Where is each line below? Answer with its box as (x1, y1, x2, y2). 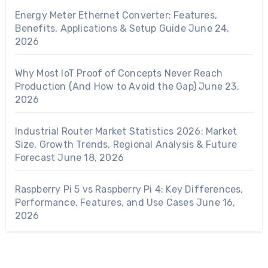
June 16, (196, 197, 236, 209)
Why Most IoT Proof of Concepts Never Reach (14, 68, 223, 80)
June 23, (199, 81, 239, 93)
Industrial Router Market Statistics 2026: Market (14, 126, 237, 138)
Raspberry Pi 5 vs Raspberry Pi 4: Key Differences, (14, 184, 243, 196)
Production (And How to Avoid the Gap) (14, 81, 196, 93)
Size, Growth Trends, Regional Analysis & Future (14, 139, 237, 151)
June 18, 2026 (57, 152, 124, 164)
